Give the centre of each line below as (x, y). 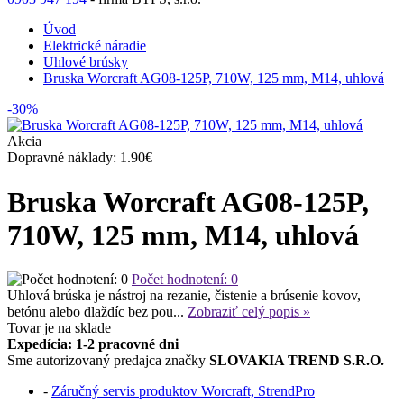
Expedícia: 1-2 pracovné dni (93, 344)
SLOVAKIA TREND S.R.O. (297, 361)
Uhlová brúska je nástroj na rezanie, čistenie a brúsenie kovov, (184, 296)
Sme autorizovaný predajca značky (108, 361)
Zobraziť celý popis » (249, 312)
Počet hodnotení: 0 (185, 280)
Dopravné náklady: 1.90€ (80, 158)
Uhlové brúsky (86, 62)
